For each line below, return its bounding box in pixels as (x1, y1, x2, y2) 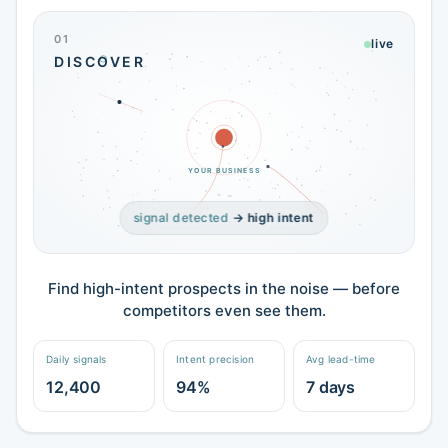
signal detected (133, 209, 233, 225)
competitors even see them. (122, 300, 326, 320)
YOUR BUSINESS (188, 165, 260, 175)
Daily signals (46, 352, 107, 365)
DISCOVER (54, 53, 146, 70)
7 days (306, 376, 356, 397)
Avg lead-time (306, 352, 376, 365)
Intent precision (176, 352, 255, 365)
